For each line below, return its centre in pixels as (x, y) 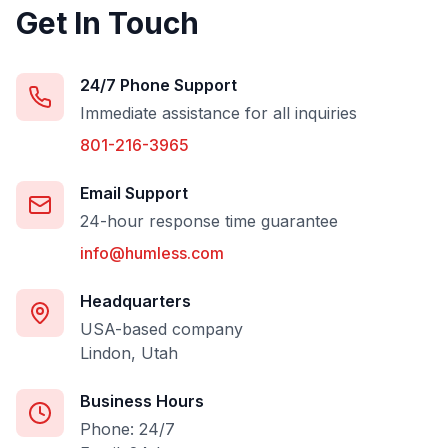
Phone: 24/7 (127, 429)
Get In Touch (107, 23)
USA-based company (161, 329)
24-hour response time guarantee (209, 221)
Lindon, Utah (129, 353)
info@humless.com (152, 253)
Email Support (134, 193)
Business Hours (142, 401)
